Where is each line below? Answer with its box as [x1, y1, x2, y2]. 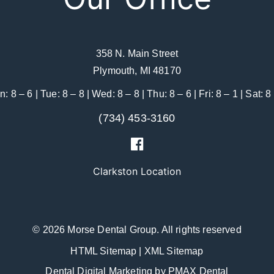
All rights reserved [161, 224, 242, 235]
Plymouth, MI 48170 [93, 65, 181, 76]
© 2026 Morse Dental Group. [32, 224, 161, 235]
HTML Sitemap [70, 246, 137, 256]
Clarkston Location [93, 165, 181, 177]
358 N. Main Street [95, 48, 179, 59]
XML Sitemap [144, 246, 204, 256]
